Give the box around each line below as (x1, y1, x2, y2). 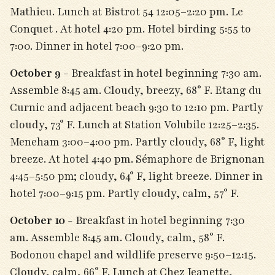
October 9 (10, 66, 63, 80)
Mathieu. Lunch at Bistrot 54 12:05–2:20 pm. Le (10, 4, 243, 19)
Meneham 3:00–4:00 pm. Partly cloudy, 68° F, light (10, 134, 265, 149)
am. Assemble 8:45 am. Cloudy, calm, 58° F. (10, 230, 225, 245)
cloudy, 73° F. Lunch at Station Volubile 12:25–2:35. (10, 117, 259, 132)
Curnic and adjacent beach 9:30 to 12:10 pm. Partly (10, 100, 263, 115)
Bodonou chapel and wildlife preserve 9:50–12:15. (10, 247, 256, 262)
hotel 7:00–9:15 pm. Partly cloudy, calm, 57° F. (10, 186, 239, 201)
